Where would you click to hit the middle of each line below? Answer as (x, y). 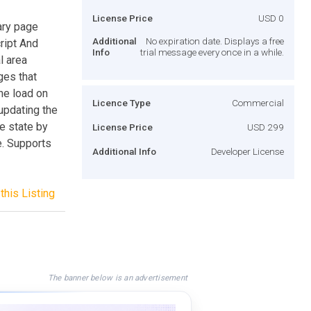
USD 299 (266, 127)
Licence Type (121, 102)
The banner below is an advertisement (117, 277)
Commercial (258, 102)
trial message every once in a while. (212, 52)
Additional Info (124, 151)
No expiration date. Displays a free (215, 41)
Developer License (247, 151)
